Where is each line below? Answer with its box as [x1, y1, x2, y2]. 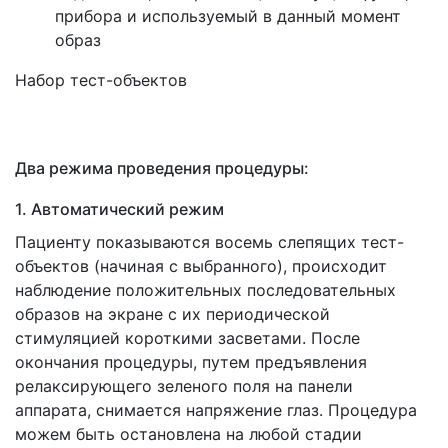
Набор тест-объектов [15, 69, 187, 90]
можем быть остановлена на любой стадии [15, 423, 362, 444]
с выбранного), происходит [164, 255, 387, 276]
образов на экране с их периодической [15, 303, 330, 324]
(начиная [94, 255, 164, 276]
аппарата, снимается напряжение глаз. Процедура [15, 399, 417, 420]
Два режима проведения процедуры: [15, 157, 309, 178]
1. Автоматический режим [15, 198, 224, 219]
